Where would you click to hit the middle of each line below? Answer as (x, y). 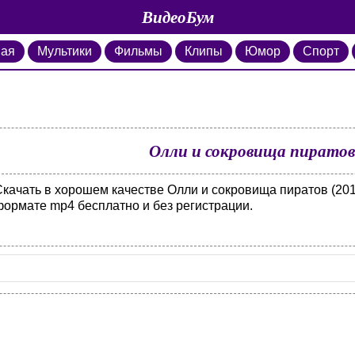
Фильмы (138, 51)
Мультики (65, 51)
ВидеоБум (177, 17)
